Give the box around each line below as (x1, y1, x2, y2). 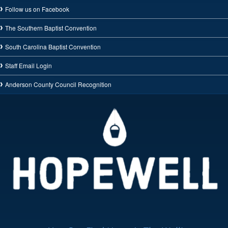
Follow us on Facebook (5, 5, 69, 13)
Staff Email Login (5, 61, 52, 70)
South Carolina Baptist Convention (5, 42, 101, 51)
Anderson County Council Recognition (5, 80, 111, 89)
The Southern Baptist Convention (5, 23, 97, 32)
